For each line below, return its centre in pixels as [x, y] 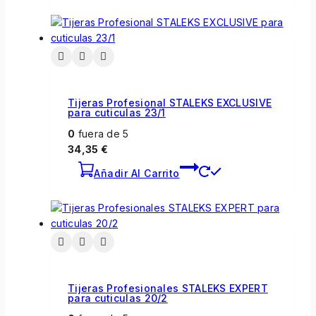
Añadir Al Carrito [137, 173]
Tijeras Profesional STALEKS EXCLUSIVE [170, 102]
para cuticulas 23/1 [117, 112]
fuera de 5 [102, 133]
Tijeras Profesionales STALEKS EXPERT [168, 288]
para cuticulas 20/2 [118, 298]
